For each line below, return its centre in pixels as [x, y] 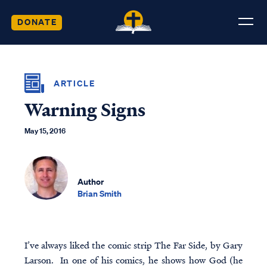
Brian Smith [100, 193]
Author [91, 181]
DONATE [37, 21]
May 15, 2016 [45, 131]
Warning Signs [85, 110]
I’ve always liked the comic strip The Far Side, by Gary [133, 245]
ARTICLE [74, 83]
